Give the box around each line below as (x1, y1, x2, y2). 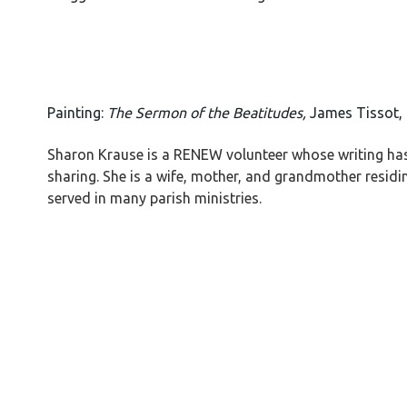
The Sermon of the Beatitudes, (107, 104, 310, 121)
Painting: (47, 104, 107, 121)
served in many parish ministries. (47, 190, 262, 206)
